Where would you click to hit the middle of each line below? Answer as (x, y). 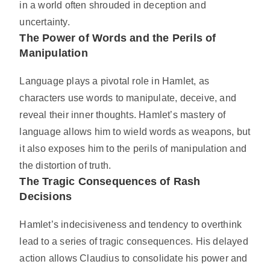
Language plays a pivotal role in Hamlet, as (115, 81)
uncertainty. (45, 22)
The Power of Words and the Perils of (118, 38)
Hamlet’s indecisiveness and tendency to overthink (131, 225)
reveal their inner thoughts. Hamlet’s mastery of (123, 115)
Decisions (46, 197)
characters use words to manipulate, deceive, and (128, 98)
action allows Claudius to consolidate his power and (133, 259)
